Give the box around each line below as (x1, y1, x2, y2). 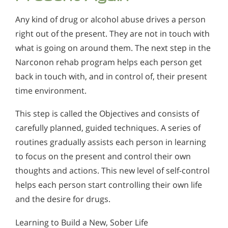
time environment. (15, 84, 87, 96)
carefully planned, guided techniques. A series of (15, 122, 201, 134)
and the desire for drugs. (15, 193, 110, 205)
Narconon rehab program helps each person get (15, 56, 202, 68)
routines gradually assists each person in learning (15, 136, 206, 148)
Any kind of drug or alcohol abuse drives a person (15, 13, 206, 25)
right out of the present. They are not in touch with (15, 27, 210, 39)
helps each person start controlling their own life (15, 179, 202, 191)
